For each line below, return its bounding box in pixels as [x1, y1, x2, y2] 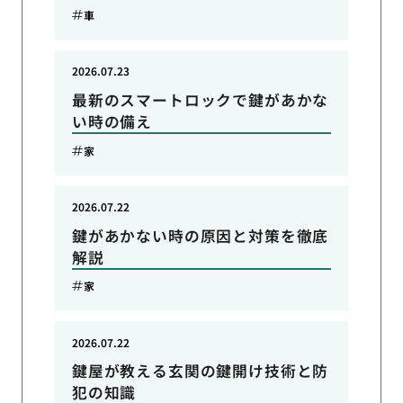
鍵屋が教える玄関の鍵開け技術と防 [71, 360, 329, 382]
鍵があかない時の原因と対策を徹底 [71, 224, 329, 246]
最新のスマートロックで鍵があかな [71, 89, 329, 112]
